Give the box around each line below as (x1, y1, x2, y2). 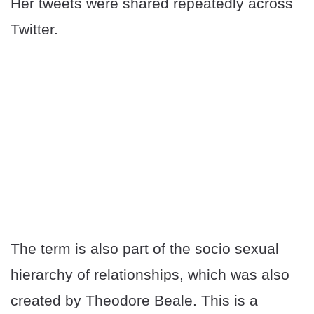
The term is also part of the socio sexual (11, 240, 279, 257)
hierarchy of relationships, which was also (11, 266, 289, 283)
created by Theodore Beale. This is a (11, 292, 258, 309)
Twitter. (11, 21, 58, 38)
